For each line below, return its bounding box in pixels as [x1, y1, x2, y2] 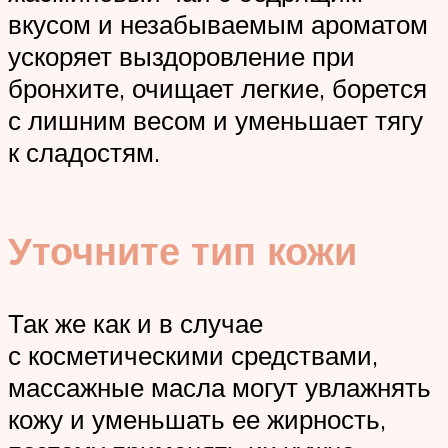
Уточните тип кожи [8, 225, 357, 275]
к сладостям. [8, 136, 160, 169]
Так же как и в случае [8, 306, 263, 339]
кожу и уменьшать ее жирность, [8, 402, 386, 435]
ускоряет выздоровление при [8, 40, 355, 73]
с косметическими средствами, [8, 338, 378, 371]
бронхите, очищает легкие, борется [8, 72, 427, 105]
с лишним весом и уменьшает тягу [8, 104, 423, 137]
